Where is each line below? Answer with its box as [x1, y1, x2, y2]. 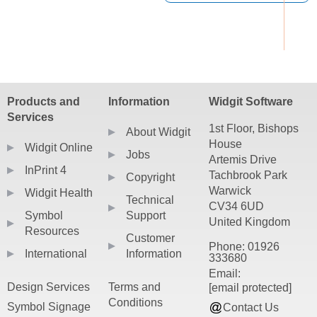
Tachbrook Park [209, 168, 288, 181]
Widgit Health [25, 186, 93, 199]
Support [125, 209, 166, 221]
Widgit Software [209, 95, 294, 108]
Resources [25, 224, 79, 237]
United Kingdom [209, 215, 291, 228]
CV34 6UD [209, 200, 265, 212]
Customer [125, 231, 175, 244]
